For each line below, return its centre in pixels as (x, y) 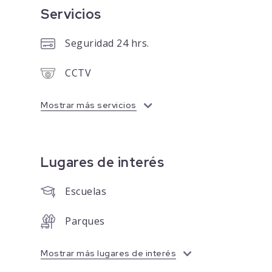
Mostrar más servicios (89, 105)
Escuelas (86, 192)
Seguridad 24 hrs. (107, 43)
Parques (85, 221)
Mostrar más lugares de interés (109, 253)
